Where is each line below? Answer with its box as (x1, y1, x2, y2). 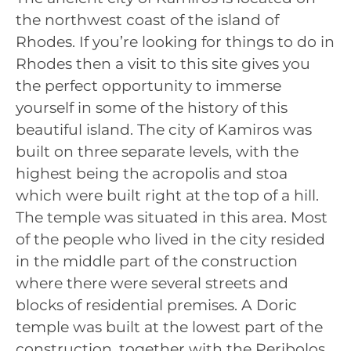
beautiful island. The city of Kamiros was (16, 120, 312, 139)
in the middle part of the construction (16, 251, 298, 270)
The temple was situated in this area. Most (16, 208, 327, 226)
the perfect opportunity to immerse (16, 76, 281, 95)
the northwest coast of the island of (16, 10, 279, 29)
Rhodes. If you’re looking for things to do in (16, 32, 335, 51)
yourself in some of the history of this (16, 98, 288, 117)
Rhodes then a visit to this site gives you (16, 54, 310, 73)
